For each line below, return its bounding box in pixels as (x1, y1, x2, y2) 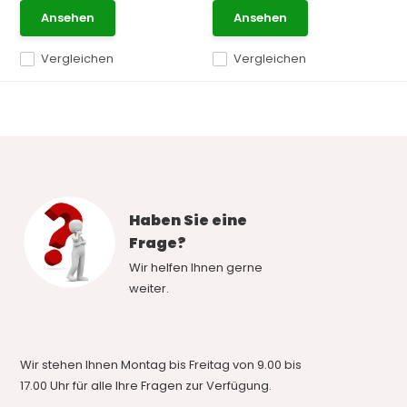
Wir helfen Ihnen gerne (129, 259, 263, 276)
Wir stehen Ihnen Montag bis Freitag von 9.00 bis (20, 356, 303, 373)
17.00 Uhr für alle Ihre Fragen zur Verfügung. (20, 377, 273, 394)
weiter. (129, 280, 170, 297)
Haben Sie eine (129, 210, 248, 231)
